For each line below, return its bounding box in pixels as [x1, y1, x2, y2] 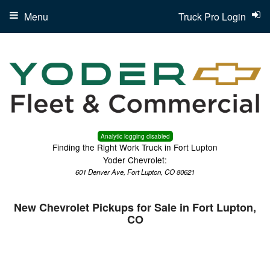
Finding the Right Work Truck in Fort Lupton [52, 141, 218, 154]
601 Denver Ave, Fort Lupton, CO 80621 [75, 167, 195, 177]
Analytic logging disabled [100, 132, 170, 141]
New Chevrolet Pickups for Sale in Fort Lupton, [14, 199, 256, 216]
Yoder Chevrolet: [103, 154, 167, 166]
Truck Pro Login [178, 10, 246, 24]
